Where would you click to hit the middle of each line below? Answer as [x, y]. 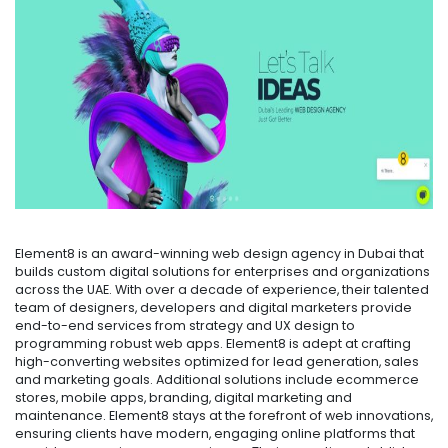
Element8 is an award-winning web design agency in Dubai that [219, 254]
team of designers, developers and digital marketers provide [213, 308]
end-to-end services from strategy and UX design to [185, 326]
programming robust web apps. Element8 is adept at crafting [213, 344]
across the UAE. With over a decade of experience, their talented [222, 290]
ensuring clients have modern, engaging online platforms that [215, 434]
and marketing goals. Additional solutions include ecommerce [217, 380]
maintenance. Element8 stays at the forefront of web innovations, [224, 416]
